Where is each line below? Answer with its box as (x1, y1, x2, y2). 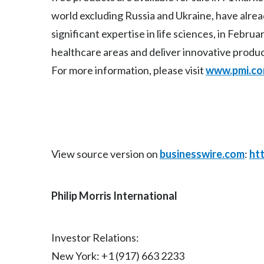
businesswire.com (160, 147, 245, 160)
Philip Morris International (51, 189, 177, 202)
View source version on (51, 147, 160, 160)
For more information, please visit (51, 64, 206, 77)
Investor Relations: (51, 231, 139, 244)
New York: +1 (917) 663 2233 (51, 249, 184, 262)
